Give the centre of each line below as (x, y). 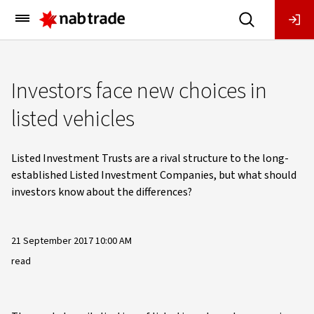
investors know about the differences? (102, 192)
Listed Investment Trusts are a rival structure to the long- (150, 158)
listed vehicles (73, 119)
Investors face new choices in (139, 91)
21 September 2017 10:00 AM (71, 241)
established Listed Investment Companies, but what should (154, 175)
